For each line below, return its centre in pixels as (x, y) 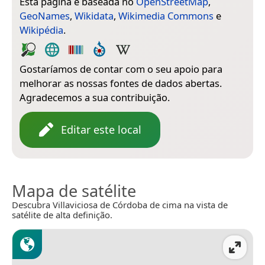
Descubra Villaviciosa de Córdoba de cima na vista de (120, 204)
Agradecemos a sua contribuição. (95, 97)
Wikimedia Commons (166, 15)
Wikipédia (41, 30)
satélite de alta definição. (62, 214)
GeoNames (45, 15)
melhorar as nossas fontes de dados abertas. (121, 83)
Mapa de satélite (74, 190)
